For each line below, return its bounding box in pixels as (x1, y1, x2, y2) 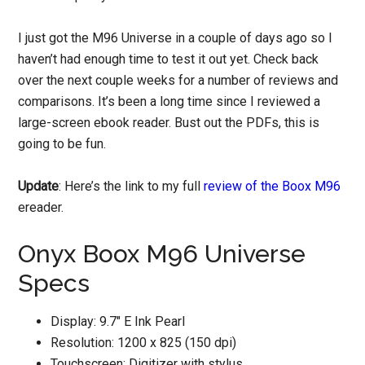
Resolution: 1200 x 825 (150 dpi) (51, 335, 237, 350)
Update (18, 178, 59, 194)
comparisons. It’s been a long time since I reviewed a (18, 94, 321, 109)
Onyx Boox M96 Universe (18, 240, 306, 268)
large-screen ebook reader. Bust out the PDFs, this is (18, 115, 320, 130)
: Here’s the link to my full (59, 178, 204, 194)
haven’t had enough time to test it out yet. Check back (18, 51, 319, 67)
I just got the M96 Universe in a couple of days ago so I (18, 30, 333, 46)
